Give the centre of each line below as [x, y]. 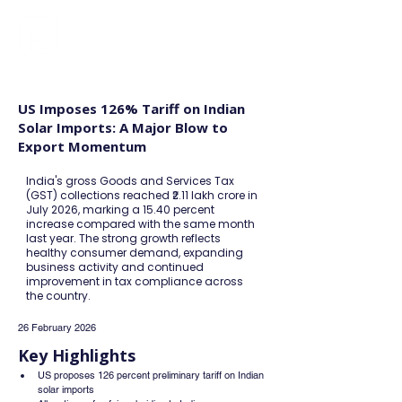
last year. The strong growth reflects [123, 238]
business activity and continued [115, 267]
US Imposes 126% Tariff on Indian [131, 109]
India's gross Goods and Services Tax [130, 181]
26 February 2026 [57, 328]
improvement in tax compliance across [135, 281]
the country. [58, 296]
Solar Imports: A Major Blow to [123, 127]
